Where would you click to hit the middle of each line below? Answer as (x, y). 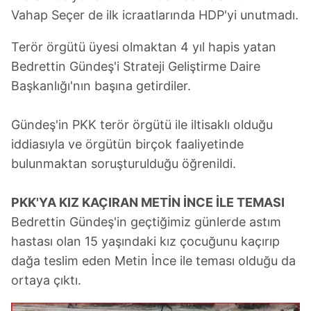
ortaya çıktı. (46, 280)
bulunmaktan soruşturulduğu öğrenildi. (124, 163)
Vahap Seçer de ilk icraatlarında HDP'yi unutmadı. (155, 15)
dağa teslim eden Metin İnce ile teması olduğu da (153, 260)
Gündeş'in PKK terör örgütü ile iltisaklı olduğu (142, 124)
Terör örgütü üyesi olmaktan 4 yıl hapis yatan (144, 47)
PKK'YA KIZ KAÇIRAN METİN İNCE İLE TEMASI (148, 202)
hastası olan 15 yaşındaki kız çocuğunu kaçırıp (145, 241)
